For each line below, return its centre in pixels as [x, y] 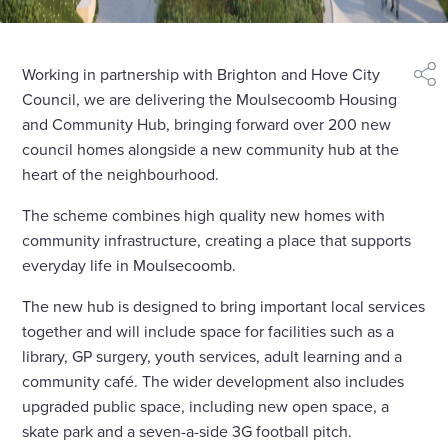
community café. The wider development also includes [213, 381]
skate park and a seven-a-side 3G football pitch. [187, 431]
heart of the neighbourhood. [121, 174]
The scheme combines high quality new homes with [204, 215]
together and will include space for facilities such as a [208, 331]
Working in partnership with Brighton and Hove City [201, 74]
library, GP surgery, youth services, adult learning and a [212, 356]
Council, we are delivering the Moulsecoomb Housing [210, 99]
